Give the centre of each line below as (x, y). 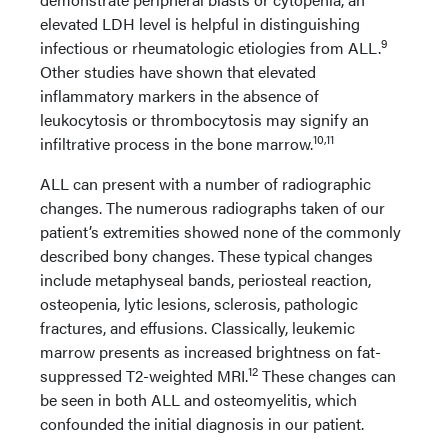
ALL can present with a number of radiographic (205, 183)
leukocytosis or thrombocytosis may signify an (204, 119)
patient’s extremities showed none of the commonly (220, 231)
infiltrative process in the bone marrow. (176, 143)
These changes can (327, 375)
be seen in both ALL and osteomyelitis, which (198, 399)
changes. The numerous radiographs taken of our (212, 207)
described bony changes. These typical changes (206, 255)
